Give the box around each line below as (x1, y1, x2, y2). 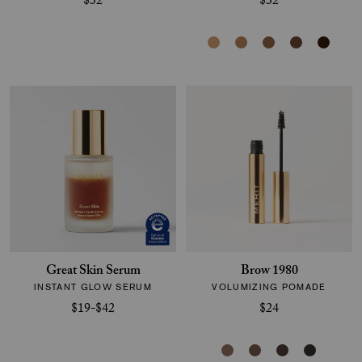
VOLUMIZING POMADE (212, 282, 326, 293)
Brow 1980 (240, 261, 298, 283)
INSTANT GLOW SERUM (34, 282, 152, 293)
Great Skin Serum (45, 261, 141, 283)
